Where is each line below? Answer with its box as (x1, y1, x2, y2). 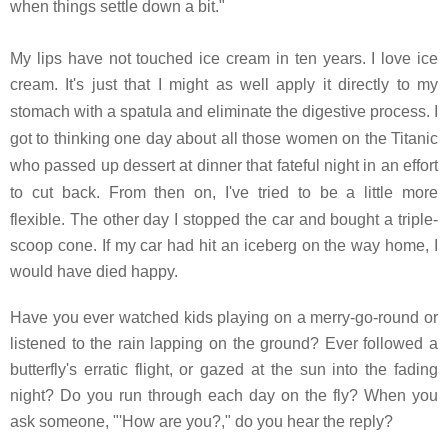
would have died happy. (10, 262, 178, 280)
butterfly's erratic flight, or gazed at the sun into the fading (10, 360, 438, 378)
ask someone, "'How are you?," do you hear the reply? (10, 412, 393, 430)
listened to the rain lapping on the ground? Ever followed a (10, 334, 438, 352)
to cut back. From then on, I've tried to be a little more (10, 183, 438, 201)
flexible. (10, 210, 70, 228)
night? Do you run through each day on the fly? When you (10, 386, 438, 404)
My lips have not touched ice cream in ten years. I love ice (10, 49, 438, 67)
